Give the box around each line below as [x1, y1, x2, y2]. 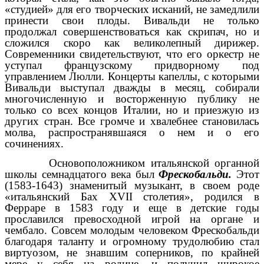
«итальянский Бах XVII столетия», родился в [5, 190, 259, 203]
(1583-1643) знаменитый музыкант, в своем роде [5, 179, 259, 192]
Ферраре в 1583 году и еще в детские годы [5, 201, 259, 214]
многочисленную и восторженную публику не [5, 93, 259, 105]
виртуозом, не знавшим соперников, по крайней [5, 246, 259, 259]
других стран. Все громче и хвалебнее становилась [5, 115, 259, 128]
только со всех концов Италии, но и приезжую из [5, 104, 259, 117]
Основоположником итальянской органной [5, 156, 259, 169]
